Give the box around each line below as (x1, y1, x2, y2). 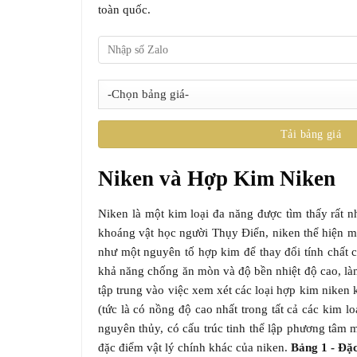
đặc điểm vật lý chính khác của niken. (98, 340, 291, 354)
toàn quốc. (98, 3, 151, 16)
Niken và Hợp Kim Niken (98, 167, 335, 191)
